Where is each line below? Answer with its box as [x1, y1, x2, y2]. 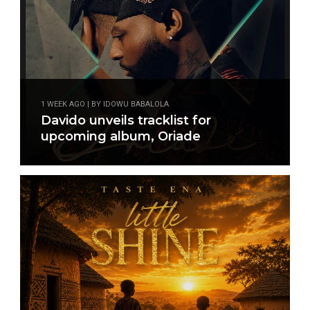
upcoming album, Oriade [41, 129, 201, 144]
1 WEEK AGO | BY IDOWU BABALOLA [41, 100, 169, 109]
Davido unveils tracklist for [41, 113, 211, 128]
